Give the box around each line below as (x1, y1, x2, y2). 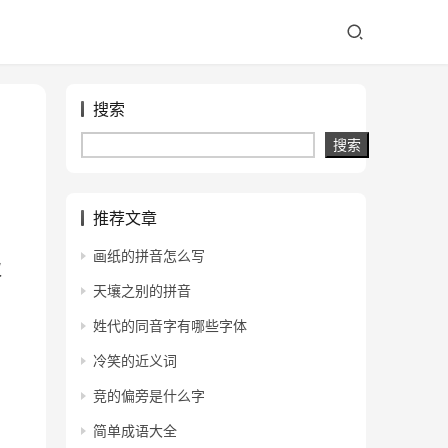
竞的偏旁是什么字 (93, 387, 205, 404)
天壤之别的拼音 (93, 282, 191, 299)
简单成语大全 (93, 422, 177, 439)
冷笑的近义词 (93, 352, 177, 369)
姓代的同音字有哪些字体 (93, 317, 247, 334)
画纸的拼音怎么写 (93, 247, 205, 264)
